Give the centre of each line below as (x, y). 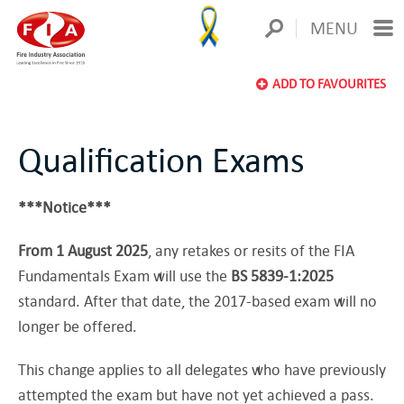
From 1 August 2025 (83, 251)
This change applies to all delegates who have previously (202, 370)
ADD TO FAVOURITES (329, 84)
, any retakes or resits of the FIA (251, 251)
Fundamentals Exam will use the (124, 276)
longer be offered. (78, 326)
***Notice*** (64, 207)
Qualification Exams (161, 159)
